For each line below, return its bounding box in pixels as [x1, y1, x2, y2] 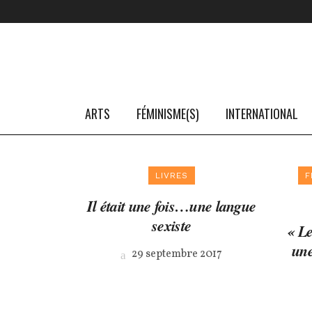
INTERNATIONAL [226, 104, 298, 123]
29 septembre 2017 [130, 247, 223, 262]
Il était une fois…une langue [86, 195, 256, 217]
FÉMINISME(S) [136, 104, 199, 123]
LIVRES [155, 171, 188, 180]
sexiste [152, 214, 192, 236]
